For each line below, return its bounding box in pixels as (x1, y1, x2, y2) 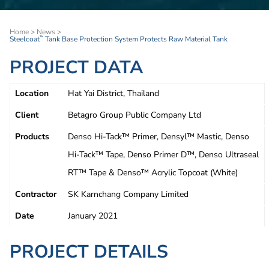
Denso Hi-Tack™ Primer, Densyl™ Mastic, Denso (68, 131, 250, 142)
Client (15, 109, 39, 121)
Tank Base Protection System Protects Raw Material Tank (43, 34, 228, 44)
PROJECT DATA (10, 55, 143, 80)
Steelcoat (10, 34, 40, 44)
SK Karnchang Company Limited (68, 189, 189, 200)
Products (15, 131, 50, 142)
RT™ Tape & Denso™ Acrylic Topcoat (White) (68, 167, 238, 178)
